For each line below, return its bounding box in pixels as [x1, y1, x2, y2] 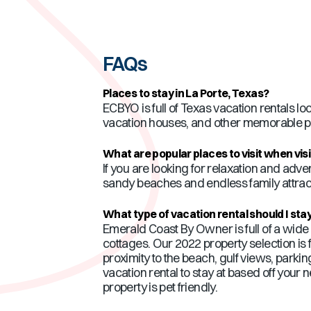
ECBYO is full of [103, 100, 181, 116]
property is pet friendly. [103, 279, 217, 295]
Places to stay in [103, 86, 186, 100]
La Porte [185, 86, 228, 100]
